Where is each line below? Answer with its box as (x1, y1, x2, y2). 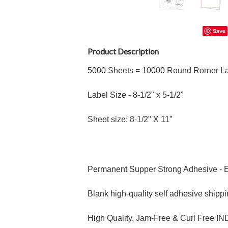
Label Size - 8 (88, 91, 137, 99)
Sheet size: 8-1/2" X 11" (88, 115, 173, 124)
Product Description (88, 46, 159, 56)
